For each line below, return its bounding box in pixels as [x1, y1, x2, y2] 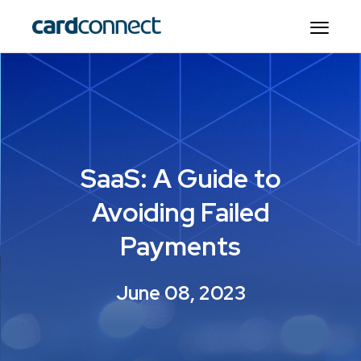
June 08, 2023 [115, 280, 246, 305]
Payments [120, 229, 241, 263]
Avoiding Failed [91, 195, 270, 230]
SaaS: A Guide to [80, 161, 281, 196]
